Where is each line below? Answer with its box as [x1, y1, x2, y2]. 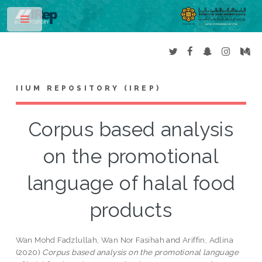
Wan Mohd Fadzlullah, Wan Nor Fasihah [15, 235, 165, 245]
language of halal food [26, 172, 236, 195]
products [89, 199, 173, 222]
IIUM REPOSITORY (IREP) [15, 84, 161, 93]
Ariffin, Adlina [182, 235, 234, 245]
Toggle [51, 18, 74, 26]
